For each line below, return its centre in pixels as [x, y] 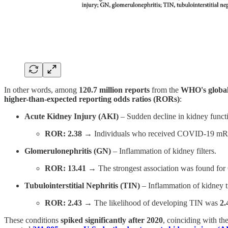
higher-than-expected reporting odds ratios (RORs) [92, 99]
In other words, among [41, 90]
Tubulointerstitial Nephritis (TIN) [82, 185]
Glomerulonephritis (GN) [68, 151]
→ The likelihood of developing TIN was [151, 203]
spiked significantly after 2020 [112, 220]
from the [165, 90]
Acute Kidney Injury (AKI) [72, 116]
